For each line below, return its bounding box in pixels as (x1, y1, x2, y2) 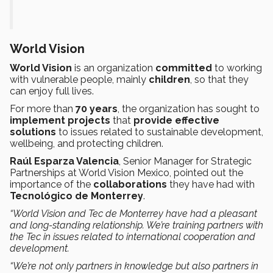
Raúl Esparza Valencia (10, 155, 119, 167)
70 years (76, 102, 118, 115)
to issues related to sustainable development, (56, 126, 263, 138)
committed (155, 62, 212, 74)
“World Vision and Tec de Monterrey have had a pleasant (10, 207, 257, 219)
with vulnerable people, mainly (10, 73, 149, 85)
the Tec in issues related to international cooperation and (10, 230, 255, 243)
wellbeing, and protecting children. (10, 137, 163, 149)
